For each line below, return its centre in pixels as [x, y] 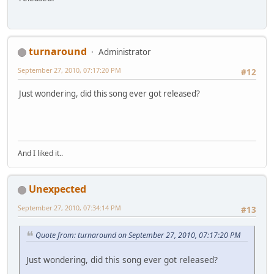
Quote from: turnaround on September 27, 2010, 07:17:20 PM [138, 235]
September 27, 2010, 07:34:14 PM [69, 208]
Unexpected [57, 189]
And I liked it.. [40, 154]
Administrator [125, 52]
